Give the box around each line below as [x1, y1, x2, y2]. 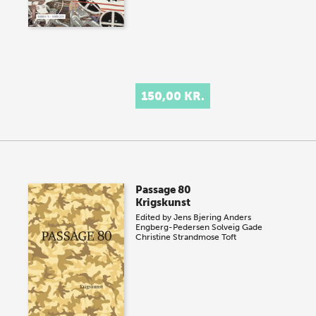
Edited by [135, 212, 174, 222]
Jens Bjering [174, 212, 222, 222]
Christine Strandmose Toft [135, 232, 237, 242]
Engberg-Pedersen [135, 222, 210, 232]
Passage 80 [135, 183, 192, 196]
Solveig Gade [212, 222, 263, 232]
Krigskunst [135, 196, 191, 209]
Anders [224, 212, 252, 222]
